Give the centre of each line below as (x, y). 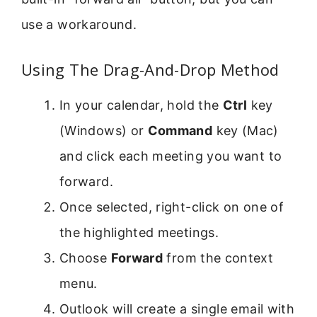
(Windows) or (104, 131)
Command (180, 131)
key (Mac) (246, 131)
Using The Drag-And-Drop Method (150, 70)
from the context (218, 258)
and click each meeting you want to (171, 156)
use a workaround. (79, 24)
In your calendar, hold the (141, 105)
